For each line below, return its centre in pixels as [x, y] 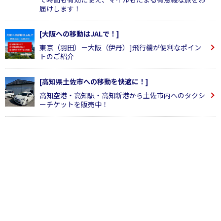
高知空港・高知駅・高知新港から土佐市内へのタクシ [122, 95]
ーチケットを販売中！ [74, 104]
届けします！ [60, 8]
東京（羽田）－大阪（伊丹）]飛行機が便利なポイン [120, 47]
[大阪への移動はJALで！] [79, 34]
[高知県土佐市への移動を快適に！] [94, 81]
